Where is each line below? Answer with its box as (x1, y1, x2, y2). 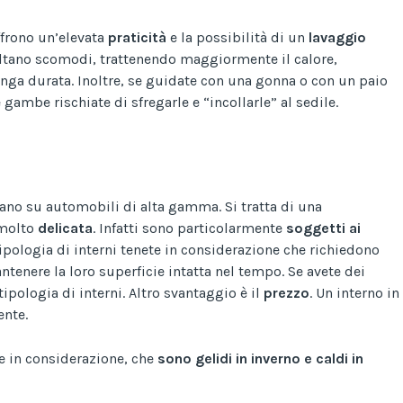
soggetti (286, 219, 345, 237)
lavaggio (309, 28, 366, 46)
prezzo (264, 283, 309, 301)
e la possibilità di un (166, 28, 309, 46)
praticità (108, 28, 166, 46)
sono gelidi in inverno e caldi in (157, 349, 363, 367)
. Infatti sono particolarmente (93, 219, 286, 237)
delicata (38, 219, 93, 237)
